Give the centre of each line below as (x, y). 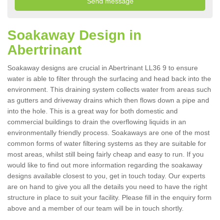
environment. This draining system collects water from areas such (109, 90)
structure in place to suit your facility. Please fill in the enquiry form (110, 198)
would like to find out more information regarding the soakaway (105, 165)
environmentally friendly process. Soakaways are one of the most (109, 133)
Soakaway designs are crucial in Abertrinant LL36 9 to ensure (103, 68)
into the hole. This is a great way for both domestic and (93, 111)
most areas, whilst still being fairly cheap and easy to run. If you (106, 154)
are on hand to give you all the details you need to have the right (107, 187)
